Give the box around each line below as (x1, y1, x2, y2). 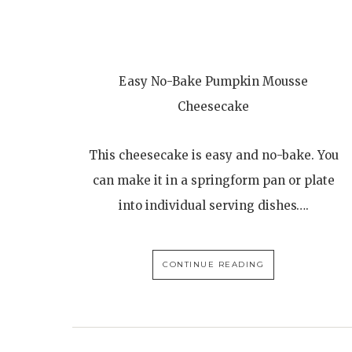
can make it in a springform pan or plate (92, 173, 335, 189)
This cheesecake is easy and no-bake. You (88, 148, 339, 163)
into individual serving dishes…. (118, 198, 309, 214)
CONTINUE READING (163, 259, 265, 270)
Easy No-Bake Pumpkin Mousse (119, 74, 309, 90)
